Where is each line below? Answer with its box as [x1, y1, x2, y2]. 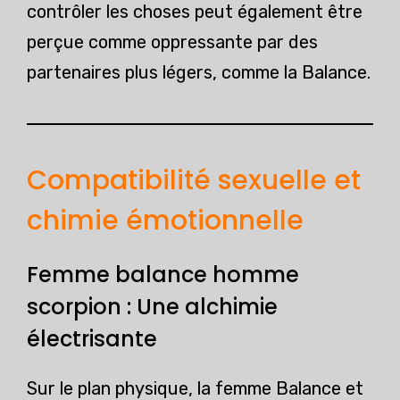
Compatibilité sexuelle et [27, 162, 361, 200]
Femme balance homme [27, 260, 299, 290]
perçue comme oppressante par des [27, 31, 318, 54]
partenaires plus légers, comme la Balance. [27, 62, 371, 84]
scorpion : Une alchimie [27, 292, 278, 322]
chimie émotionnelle [27, 202, 304, 240]
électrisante [27, 324, 157, 354]
